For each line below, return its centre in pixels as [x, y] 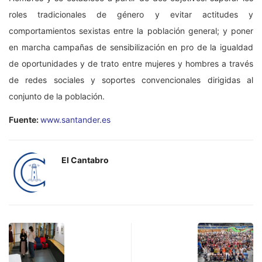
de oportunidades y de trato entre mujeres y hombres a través [131, 63]
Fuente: [25, 119]
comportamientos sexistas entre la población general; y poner [131, 30]
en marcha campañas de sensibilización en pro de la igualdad [131, 47]
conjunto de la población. [57, 96]
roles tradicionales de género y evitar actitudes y [131, 14]
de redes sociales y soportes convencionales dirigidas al [131, 80]
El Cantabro [85, 160]
